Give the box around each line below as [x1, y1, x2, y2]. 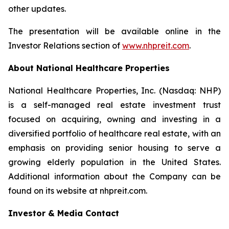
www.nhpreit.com [122, 40, 189, 51]
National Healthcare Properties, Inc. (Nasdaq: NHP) [8, 85, 221, 96]
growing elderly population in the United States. [8, 157, 221, 167]
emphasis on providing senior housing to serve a [8, 143, 221, 153]
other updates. [8, 4, 66, 14]
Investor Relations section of [8, 40, 122, 51]
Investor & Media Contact [8, 208, 119, 218]
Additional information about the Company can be [8, 171, 221, 181]
